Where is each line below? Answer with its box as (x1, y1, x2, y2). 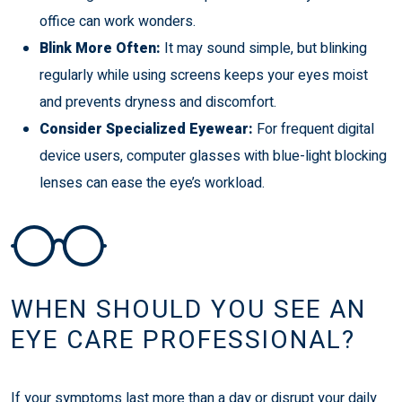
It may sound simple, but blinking (164, 37, 367, 59)
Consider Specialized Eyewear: (39, 118, 257, 140)
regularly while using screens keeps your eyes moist (39, 64, 368, 86)
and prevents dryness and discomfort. (39, 91, 276, 113)
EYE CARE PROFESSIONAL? (11, 321, 355, 359)
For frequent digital (257, 118, 374, 140)
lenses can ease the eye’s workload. (39, 171, 265, 194)
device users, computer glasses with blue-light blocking (39, 144, 387, 167)
